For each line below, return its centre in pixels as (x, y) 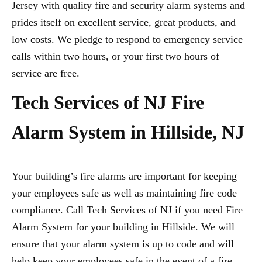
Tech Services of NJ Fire (108, 102)
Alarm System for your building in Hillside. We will (123, 227)
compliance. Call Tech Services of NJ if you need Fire (127, 210)
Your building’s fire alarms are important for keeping (124, 176)
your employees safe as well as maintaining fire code (124, 193)
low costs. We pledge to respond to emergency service (127, 39)
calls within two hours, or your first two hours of (116, 56)
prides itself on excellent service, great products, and (124, 22)
